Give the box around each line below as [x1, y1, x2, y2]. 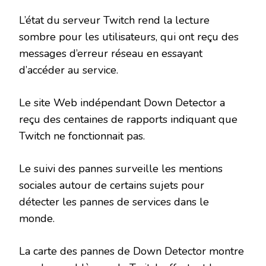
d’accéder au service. [19, 63, 118, 78]
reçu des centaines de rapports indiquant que [19, 112, 237, 127]
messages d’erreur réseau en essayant [19, 46, 202, 61]
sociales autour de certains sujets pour [19, 178, 204, 193]
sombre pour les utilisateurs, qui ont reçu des [19, 30, 239, 45]
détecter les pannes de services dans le [19, 195, 209, 210]
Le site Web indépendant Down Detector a [19, 96, 225, 110]
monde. [19, 211, 55, 226]
